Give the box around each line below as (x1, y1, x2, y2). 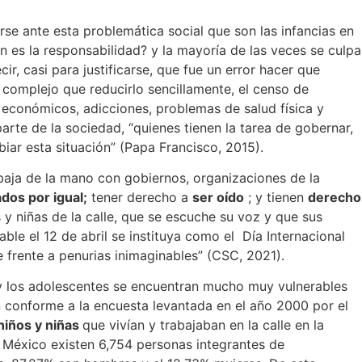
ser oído (192, 188, 244, 205)
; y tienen (244, 188, 308, 205)
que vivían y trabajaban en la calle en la (82, 317, 324, 334)
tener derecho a (87, 188, 192, 205)
